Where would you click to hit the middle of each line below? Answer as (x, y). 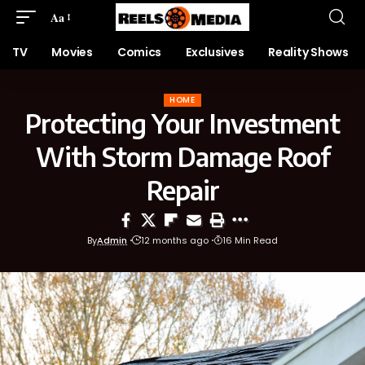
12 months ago (175, 240)
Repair (182, 190)
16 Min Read (250, 240)
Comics (139, 52)
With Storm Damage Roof (182, 156)
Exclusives (215, 52)
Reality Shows (308, 52)
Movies (72, 52)
